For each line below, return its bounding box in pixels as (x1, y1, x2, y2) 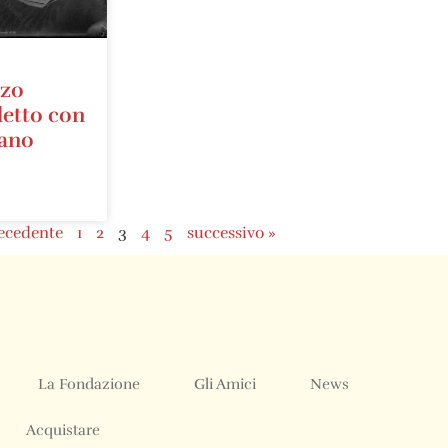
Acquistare (26, 421, 100, 440)
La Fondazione (38, 375, 140, 394)
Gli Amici (194, 375, 256, 394)
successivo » (187, 223, 276, 244)
